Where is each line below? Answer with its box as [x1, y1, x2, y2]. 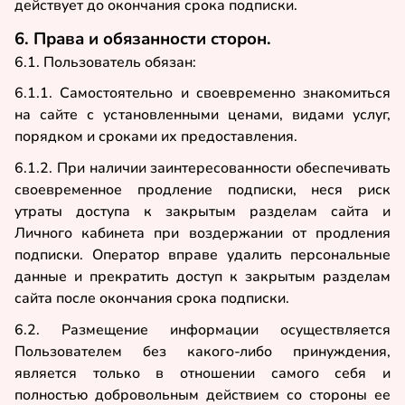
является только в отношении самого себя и [14, 363, 391, 383]
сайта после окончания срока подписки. [14, 287, 289, 308]
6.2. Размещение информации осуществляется [14, 319, 391, 340]
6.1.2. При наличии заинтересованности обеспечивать [14, 157, 391, 178]
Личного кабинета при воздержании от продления [14, 222, 391, 243]
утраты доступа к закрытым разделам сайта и [14, 201, 391, 221]
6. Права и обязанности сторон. [14, 26, 271, 51]
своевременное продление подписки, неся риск [14, 179, 391, 200]
